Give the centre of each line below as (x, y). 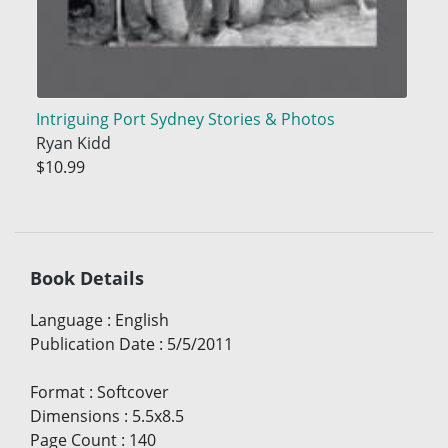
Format (57, 391)
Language (66, 319)
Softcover (133, 391)
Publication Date (92, 343)
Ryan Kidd (73, 143)
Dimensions (75, 415)
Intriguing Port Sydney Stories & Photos (185, 119)
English (142, 319)
